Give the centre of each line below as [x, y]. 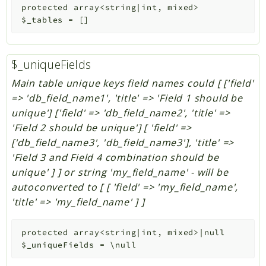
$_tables [42, 20]
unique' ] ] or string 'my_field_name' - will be [120, 172]
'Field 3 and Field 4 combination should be [115, 158]
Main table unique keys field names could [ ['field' [132, 83]
